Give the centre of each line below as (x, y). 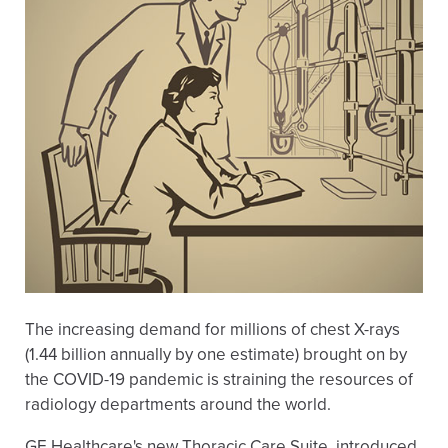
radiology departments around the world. (178, 404)
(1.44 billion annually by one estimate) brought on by (216, 354)
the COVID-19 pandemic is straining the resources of (219, 379)
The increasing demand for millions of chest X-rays (212, 329)
